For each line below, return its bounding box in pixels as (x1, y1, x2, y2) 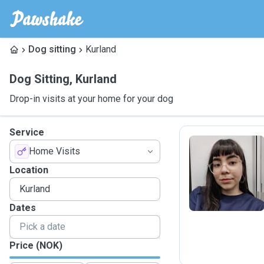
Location (9, 164, 48, 176)
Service (9, 127, 44, 138)
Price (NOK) (9, 240, 62, 251)
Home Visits (29, 146, 80, 157)
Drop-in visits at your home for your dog (9, 93, 173, 104)
